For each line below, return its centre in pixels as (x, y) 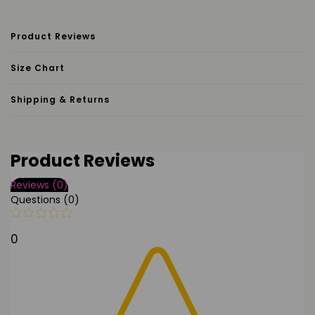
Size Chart (38, 67)
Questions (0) (45, 199)
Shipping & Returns (60, 99)
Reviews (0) (39, 185)
